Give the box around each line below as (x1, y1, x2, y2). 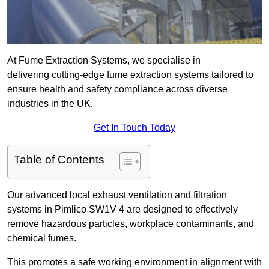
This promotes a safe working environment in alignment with (7, 257, 262, 268)
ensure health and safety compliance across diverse (7, 84, 228, 95)
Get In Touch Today (94, 122, 175, 133)
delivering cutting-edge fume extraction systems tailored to (7, 70, 253, 80)
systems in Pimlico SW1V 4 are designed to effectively (7, 204, 238, 215)
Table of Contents (14, 153, 104, 166)
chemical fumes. (7, 233, 76, 244)
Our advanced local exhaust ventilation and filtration (7, 190, 227, 201)
